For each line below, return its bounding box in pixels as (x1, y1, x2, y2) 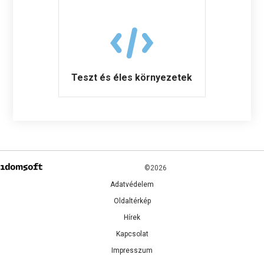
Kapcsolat (115, 229, 148, 238)
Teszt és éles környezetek (71, 71, 193, 83)
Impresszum (111, 246, 153, 255)
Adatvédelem (110, 180, 154, 189)
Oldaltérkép (113, 196, 151, 205)
